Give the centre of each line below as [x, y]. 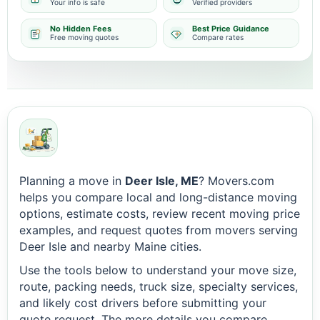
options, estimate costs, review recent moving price [160, 214]
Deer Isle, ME [162, 181]
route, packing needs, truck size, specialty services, [159, 286]
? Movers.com [236, 181]
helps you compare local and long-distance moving [158, 197]
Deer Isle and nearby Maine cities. [110, 246]
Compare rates [218, 37]
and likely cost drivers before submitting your [143, 303]
